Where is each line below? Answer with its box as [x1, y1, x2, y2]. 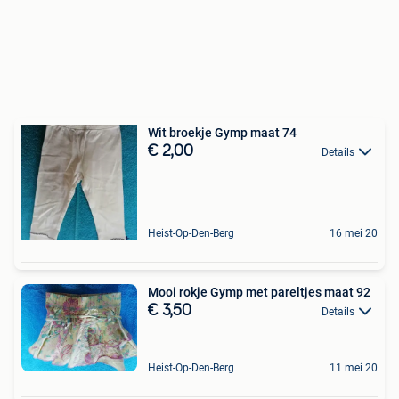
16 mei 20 [330, 227, 378, 240]
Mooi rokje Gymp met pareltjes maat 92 [148, 285, 370, 299]
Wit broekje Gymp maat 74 [148, 126, 297, 140]
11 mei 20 [330, 361, 378, 374]
